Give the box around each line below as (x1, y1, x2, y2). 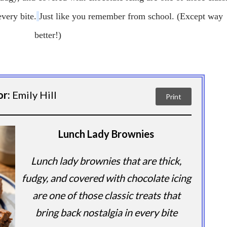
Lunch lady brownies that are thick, (31, 155, 182, 167)
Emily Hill (12, 89, 57, 101)
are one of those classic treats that (32, 189, 180, 202)
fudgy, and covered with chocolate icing (21, 172, 191, 184)
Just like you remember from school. (39, 11, 177, 21)
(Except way (177, 11, 223, 21)
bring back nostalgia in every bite (35, 206, 177, 219)
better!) (34, 30, 61, 40)
